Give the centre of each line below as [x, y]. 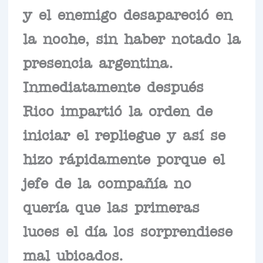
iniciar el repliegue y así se [124, 134]
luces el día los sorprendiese [127, 230]
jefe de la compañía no [107, 182]
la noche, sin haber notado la [131, 37]
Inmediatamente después [113, 85]
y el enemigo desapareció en [127, 13]
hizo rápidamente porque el [124, 158]
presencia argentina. [98, 61]
